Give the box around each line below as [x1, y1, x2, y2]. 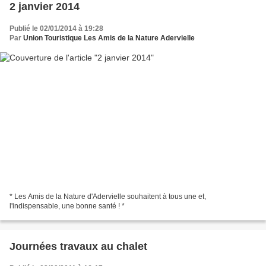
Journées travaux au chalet [9, 240, 147, 253]
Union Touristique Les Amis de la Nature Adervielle [23, 33, 195, 42]
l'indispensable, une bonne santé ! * [9, 202, 125, 211]
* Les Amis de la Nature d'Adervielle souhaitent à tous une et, [9, 192, 206, 201]
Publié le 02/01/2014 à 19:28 [9, 24, 103, 33]
